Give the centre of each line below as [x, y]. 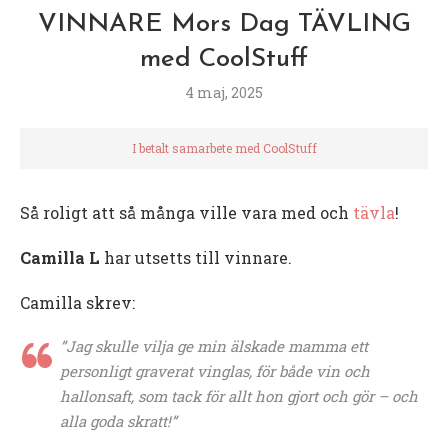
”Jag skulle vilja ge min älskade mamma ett [214, 345]
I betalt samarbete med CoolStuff [224, 147]
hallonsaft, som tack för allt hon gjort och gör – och [239, 395]
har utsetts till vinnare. [196, 257]
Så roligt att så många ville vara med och [186, 212]
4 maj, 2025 [224, 92]
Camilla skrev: [77, 302]
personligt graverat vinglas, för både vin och [215, 370]
